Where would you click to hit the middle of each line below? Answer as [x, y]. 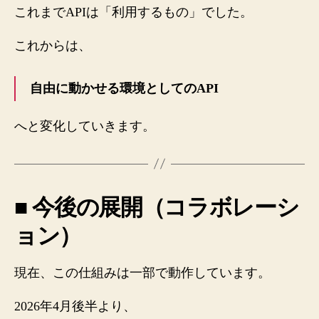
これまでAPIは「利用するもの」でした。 [134, 12]
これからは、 [53, 46]
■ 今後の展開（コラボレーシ [157, 207]
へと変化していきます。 [85, 126]
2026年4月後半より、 [75, 306]
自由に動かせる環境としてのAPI [124, 88]
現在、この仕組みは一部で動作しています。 [142, 272]
